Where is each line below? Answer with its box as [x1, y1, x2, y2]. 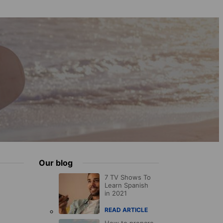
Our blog [39, 158, 73, 168]
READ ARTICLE [105, 206, 148, 214]
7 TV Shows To [105, 173, 151, 182]
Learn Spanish [105, 181, 149, 190]
